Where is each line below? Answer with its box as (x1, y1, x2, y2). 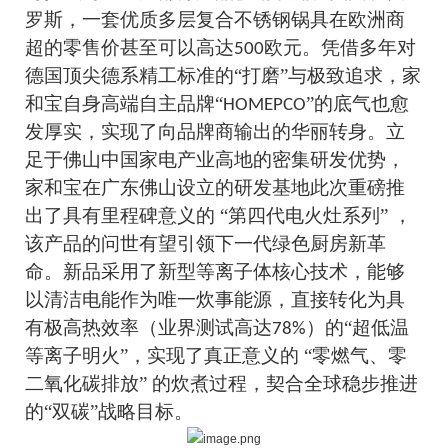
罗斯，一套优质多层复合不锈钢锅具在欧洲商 (24, 9, 405, 31)
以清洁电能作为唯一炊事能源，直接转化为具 (24, 289, 405, 311)
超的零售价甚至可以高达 (24, 37, 234, 59)
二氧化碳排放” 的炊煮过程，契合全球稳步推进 (24, 373, 418, 395)
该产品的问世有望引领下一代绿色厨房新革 (24, 233, 386, 255)
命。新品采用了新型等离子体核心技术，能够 (24, 261, 405, 283)
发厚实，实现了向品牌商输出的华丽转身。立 (24, 121, 405, 143)
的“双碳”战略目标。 (24, 401, 193, 423)
